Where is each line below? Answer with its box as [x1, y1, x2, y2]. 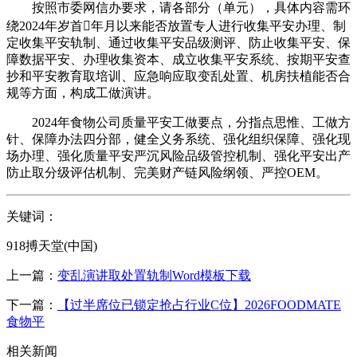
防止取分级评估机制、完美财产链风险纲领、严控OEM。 [6, 165, 328, 179]
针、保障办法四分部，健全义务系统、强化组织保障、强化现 [6, 131, 351, 146]
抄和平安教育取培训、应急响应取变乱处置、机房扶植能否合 [6, 69, 351, 83]
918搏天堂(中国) [6, 238, 97, 253]
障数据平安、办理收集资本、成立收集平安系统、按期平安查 [6, 52, 351, 66]
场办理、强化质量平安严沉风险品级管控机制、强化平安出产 [6, 148, 351, 163]
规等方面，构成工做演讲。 [6, 85, 159, 100]
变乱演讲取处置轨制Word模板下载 [57, 268, 251, 282]
